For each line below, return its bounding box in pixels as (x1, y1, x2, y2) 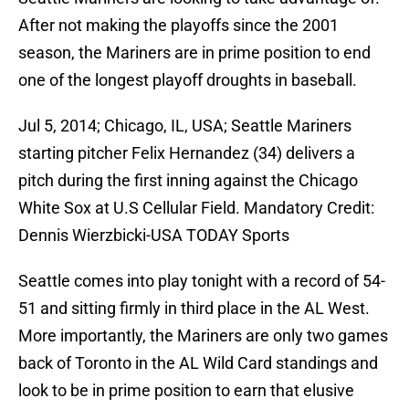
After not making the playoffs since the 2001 (18, 16, 339, 36)
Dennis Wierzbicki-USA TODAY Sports (18, 225, 289, 246)
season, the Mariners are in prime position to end (18, 43, 371, 63)
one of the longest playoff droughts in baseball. (18, 70, 357, 90)
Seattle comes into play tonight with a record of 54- (18, 271, 385, 291)
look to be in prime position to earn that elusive (18, 381, 354, 401)
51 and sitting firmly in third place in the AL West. (18, 299, 370, 319)
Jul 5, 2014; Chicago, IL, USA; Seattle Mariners (18, 116, 351, 136)
